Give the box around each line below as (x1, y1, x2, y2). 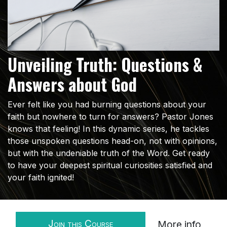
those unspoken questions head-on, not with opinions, (8, 135, 217, 146)
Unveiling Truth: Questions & (8, 52, 203, 77)
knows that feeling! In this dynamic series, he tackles (8, 123, 209, 134)
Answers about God (8, 71, 137, 97)
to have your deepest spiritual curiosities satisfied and (8, 160, 212, 170)
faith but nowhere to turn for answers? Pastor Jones (8, 111, 213, 122)
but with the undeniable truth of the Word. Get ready (8, 147, 210, 158)
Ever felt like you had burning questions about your (8, 99, 206, 109)
